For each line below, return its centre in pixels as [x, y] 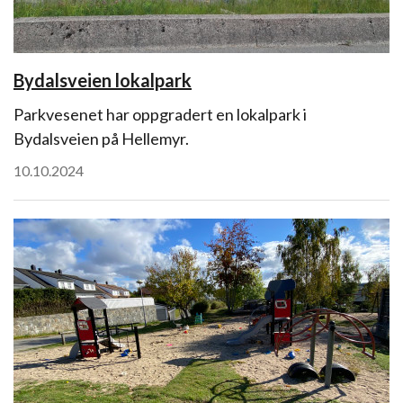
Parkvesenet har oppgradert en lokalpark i [160, 114]
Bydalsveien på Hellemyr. [101, 139]
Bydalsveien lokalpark [103, 80]
